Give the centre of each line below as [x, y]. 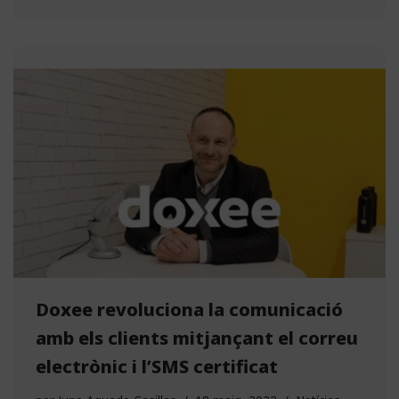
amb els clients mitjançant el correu [197, 338]
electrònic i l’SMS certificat [157, 366]
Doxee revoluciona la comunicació [189, 309]
